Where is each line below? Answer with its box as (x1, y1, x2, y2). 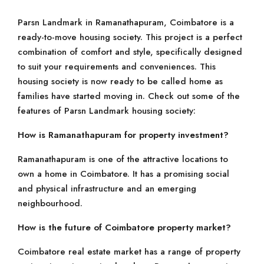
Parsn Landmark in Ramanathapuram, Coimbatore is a (18, 16, 234, 29)
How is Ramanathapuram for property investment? (18, 128, 229, 141)
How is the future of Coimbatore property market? (18, 221, 231, 234)
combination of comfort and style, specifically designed (18, 45, 242, 58)
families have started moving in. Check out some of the (18, 90, 240, 103)
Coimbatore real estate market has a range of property (18, 245, 240, 258)
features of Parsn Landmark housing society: (18, 104, 196, 117)
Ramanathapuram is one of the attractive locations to (18, 153, 228, 166)
